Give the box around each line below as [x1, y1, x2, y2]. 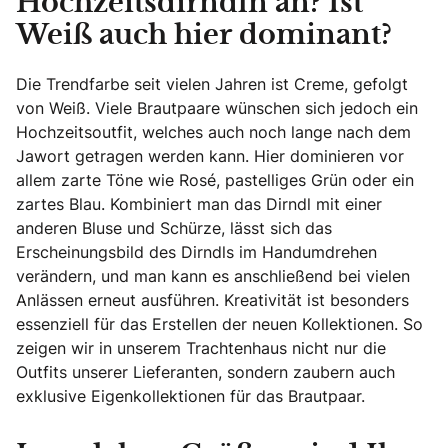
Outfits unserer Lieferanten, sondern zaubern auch [16, 361, 395, 383]
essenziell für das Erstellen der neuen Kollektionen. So [16, 313, 423, 335]
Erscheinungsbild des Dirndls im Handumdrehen [16, 241, 377, 263]
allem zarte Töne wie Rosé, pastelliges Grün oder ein [16, 169, 414, 191]
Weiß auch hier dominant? [16, 23, 392, 49]
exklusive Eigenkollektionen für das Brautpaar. [16, 385, 365, 407]
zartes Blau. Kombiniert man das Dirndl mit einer [16, 193, 382, 215]
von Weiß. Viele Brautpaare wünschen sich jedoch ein [16, 97, 418, 119]
